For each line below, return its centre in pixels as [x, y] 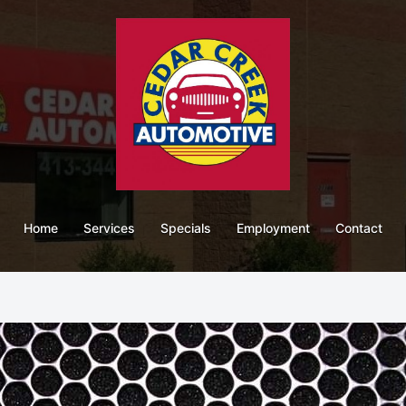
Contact [359, 228]
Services [109, 228]
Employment [273, 228]
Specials [186, 228]
